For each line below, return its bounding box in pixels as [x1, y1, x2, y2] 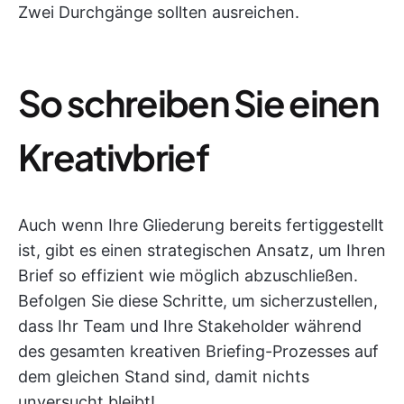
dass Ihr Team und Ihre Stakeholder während [18, 317, 362, 336]
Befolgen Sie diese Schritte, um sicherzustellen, [18, 291, 378, 311]
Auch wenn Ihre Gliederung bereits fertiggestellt [18, 216, 384, 235]
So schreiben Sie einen [18, 79, 380, 126]
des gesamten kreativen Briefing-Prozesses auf [18, 342, 379, 362]
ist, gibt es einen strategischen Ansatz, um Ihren [18, 241, 386, 261]
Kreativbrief [18, 133, 208, 180]
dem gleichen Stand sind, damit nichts [18, 367, 309, 387]
